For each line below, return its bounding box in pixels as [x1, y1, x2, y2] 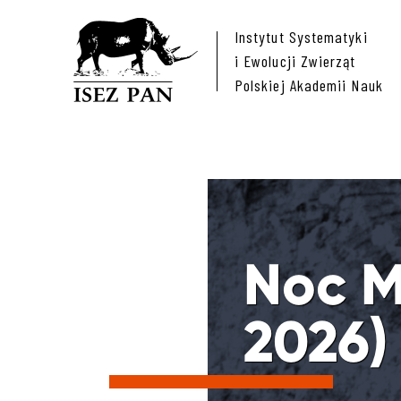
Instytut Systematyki [235, 27, 368, 47]
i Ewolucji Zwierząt [235, 51, 356, 71]
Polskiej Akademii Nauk [235, 75, 383, 95]
